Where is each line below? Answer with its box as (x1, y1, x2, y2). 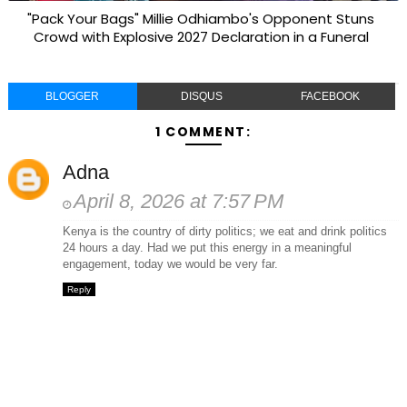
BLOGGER (45, 90, 100, 103)
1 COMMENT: (155, 123, 252, 141)
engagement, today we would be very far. (62, 257, 278, 271)
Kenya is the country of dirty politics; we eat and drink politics (62, 224, 387, 238)
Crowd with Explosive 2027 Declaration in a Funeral (33, 27, 369, 46)
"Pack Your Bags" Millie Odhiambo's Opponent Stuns (27, 9, 375, 28)
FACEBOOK (301, 90, 361, 103)
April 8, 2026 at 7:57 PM (73, 190, 283, 213)
